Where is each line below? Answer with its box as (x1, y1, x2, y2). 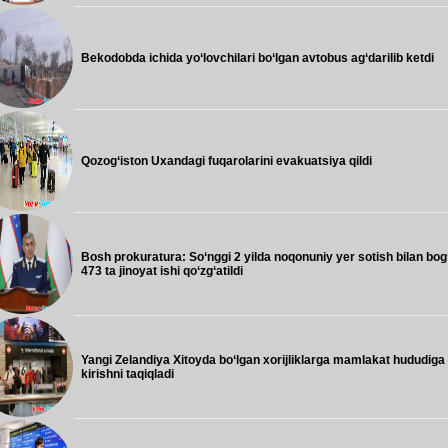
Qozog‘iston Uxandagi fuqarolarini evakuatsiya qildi (81, 154, 372, 168)
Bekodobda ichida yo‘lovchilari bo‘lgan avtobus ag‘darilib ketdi (81, 51, 434, 65)
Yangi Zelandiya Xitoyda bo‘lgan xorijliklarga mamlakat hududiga (81, 353, 445, 367)
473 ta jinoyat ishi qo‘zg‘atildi (81, 264, 243, 278)
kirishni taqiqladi (81, 367, 174, 381)
